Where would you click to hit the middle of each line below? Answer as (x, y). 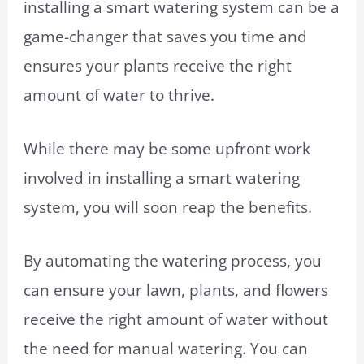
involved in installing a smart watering (162, 178)
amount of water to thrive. (119, 95)
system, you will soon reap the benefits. (168, 208)
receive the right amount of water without (176, 320)
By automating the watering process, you (173, 261)
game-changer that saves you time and (166, 36)
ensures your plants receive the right (158, 65)
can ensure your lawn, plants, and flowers (176, 290)
